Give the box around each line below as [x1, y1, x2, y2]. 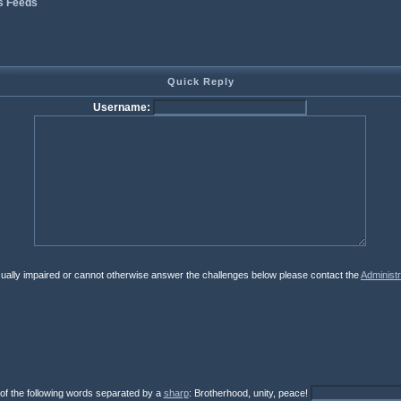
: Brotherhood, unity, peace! [188, 388, 311, 398]
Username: [93, 101, 150, 114]
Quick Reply [166, 76, 235, 87]
